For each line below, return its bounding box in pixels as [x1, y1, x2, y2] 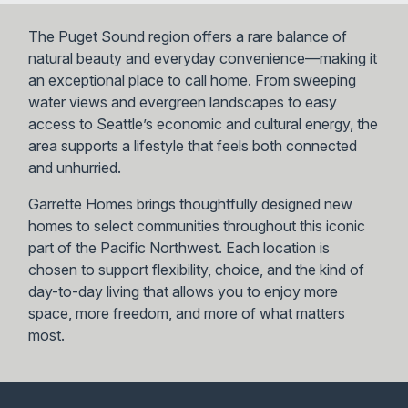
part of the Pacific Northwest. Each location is [27, 239, 330, 258]
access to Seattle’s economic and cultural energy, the [27, 115, 378, 134]
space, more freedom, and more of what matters [27, 304, 345, 323]
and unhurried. [27, 158, 121, 178]
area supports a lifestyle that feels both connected [27, 137, 357, 156]
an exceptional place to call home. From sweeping [27, 71, 356, 90]
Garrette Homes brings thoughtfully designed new [27, 195, 352, 214]
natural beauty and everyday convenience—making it [27, 49, 377, 68]
